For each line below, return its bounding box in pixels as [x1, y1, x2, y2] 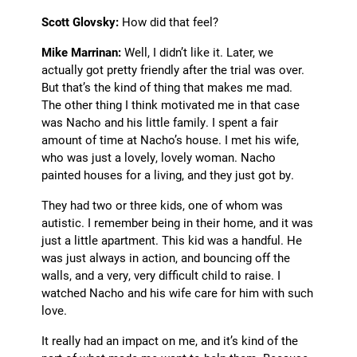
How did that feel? [119, 14, 219, 30]
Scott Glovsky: [41, 14, 120, 30]
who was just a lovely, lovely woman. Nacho [41, 149, 277, 166]
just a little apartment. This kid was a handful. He [41, 232, 303, 249]
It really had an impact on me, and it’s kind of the [41, 332, 299, 349]
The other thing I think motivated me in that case [41, 96, 300, 113]
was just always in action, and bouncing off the [41, 249, 291, 266]
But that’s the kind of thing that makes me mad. [41, 79, 293, 96]
